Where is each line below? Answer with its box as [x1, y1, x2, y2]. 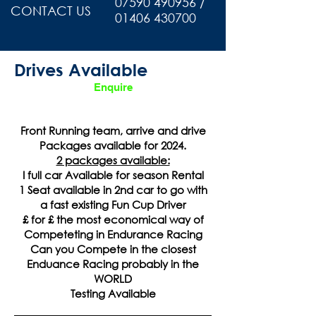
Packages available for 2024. [39, 138, 186, 153]
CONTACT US [11, 3, 91, 19]
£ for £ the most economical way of [22, 212, 204, 227]
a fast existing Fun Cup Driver [39, 197, 186, 212]
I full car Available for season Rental [22, 168, 204, 183]
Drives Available [14, 60, 147, 80]
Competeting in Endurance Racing [23, 227, 202, 242]
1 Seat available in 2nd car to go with [18, 183, 207, 197]
